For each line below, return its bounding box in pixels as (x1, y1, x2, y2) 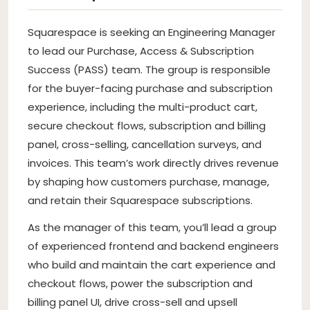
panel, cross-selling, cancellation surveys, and (28, 136, 262, 152)
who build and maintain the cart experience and (28, 257, 275, 272)
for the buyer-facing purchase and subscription (28, 80, 273, 95)
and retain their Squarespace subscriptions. (28, 192, 253, 208)
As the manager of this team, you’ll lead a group (28, 219, 277, 235)
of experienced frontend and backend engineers (28, 238, 279, 253)
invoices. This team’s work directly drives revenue (28, 155, 279, 170)
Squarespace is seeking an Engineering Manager (28, 24, 275, 39)
